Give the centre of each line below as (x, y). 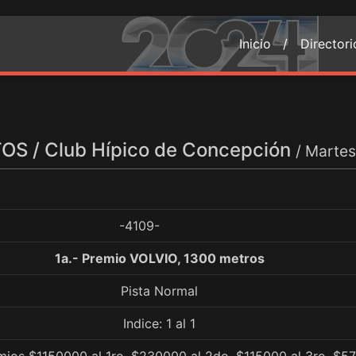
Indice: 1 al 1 (159, 323)
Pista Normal (159, 291)
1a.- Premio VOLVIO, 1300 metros (159, 258)
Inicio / (263, 44)
